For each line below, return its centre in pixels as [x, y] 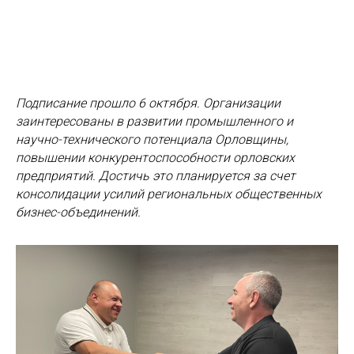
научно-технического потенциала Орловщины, [152, 139]
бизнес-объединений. [78, 212]
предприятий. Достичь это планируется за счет [156, 176]
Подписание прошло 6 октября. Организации [148, 103]
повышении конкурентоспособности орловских [155, 158]
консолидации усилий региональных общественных [169, 194]
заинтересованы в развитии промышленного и [154, 121]
